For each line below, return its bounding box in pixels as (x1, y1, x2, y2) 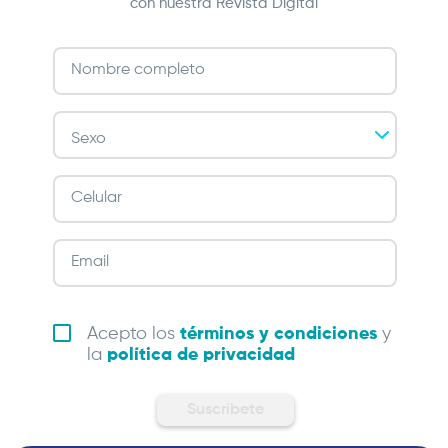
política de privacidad (107, 345, 295, 364)
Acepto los (87, 324, 180, 343)
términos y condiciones (180, 324, 377, 343)
